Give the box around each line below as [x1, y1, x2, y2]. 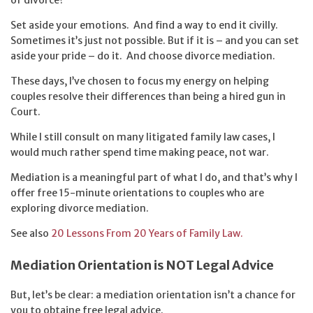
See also [10, 226, 51, 240]
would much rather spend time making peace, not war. [10, 145, 269, 159]
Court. [10, 105, 41, 118]
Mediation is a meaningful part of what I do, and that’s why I [10, 170, 298, 184]
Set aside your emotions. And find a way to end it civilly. [10, 18, 280, 31]
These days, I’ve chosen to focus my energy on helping [10, 74, 269, 87]
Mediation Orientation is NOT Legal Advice [10, 257, 274, 274]
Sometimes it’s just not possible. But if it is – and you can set [10, 34, 299, 47]
